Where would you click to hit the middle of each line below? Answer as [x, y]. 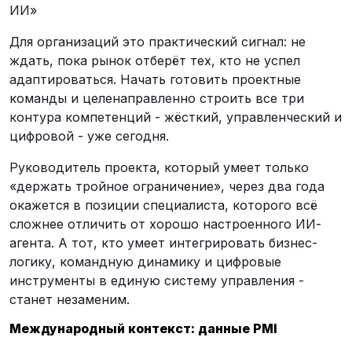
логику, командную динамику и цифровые [145, 261]
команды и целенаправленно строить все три [157, 98]
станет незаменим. [70, 299]
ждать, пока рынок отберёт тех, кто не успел [155, 60]
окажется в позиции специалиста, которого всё [163, 205]
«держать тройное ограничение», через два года [167, 186]
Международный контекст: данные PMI [143, 328]
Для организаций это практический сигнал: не [158, 41]
